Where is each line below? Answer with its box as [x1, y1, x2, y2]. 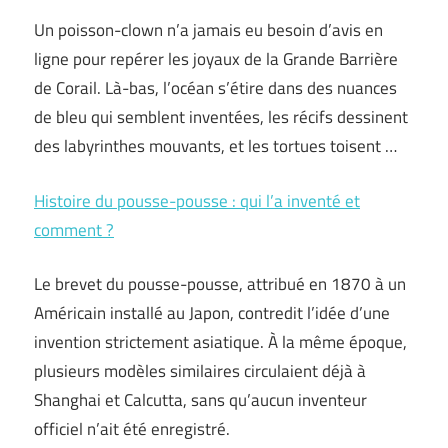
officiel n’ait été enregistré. [34, 416, 230, 442]
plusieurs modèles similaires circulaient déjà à [34, 358, 366, 384]
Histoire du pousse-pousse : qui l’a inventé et [34, 187, 360, 214]
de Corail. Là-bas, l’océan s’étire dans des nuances [34, 75, 397, 101]
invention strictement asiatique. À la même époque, [34, 329, 407, 355]
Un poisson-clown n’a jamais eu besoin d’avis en [34, 17, 383, 43]
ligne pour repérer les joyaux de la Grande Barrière [34, 46, 398, 72]
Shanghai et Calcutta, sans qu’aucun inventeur [34, 387, 367, 413]
